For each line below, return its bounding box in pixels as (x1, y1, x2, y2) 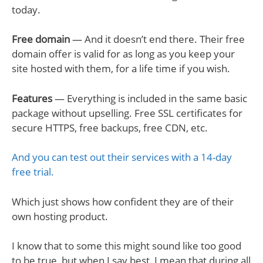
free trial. (12, 165, 54, 179)
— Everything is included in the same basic (52, 91, 247, 105)
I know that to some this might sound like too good (12, 239, 241, 253)
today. (12, 2, 41, 16)
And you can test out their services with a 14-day (12, 150, 232, 164)
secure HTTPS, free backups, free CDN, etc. (12, 120, 208, 134)
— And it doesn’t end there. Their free (70, 32, 245, 46)
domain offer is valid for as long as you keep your (12, 47, 235, 61)
